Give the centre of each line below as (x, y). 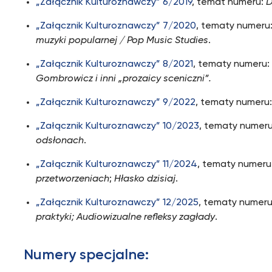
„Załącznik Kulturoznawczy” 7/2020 (116, 26)
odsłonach (60, 141)
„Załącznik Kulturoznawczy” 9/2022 (116, 103)
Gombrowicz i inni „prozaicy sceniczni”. (124, 79)
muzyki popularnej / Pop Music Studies (122, 41)
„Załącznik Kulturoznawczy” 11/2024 (117, 165)
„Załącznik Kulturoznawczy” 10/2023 (118, 126)
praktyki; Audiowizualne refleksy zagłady (126, 217)
